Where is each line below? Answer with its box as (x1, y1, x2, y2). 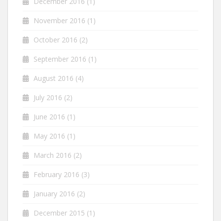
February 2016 (34, 170, 79, 180)
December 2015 (34, 208, 85, 218)
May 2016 (34, 131, 65, 141)
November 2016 (34, 16, 85, 26)
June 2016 (34, 112, 65, 122)
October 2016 (34, 35, 77, 45)
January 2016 (34, 189, 75, 199)
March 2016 (34, 150, 72, 160)
